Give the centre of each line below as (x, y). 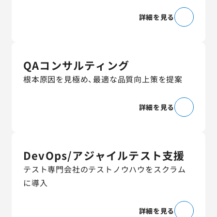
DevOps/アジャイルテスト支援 (104, 155)
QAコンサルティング (76, 65)
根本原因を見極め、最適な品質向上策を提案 (103, 79)
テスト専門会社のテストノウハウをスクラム (105, 169)
